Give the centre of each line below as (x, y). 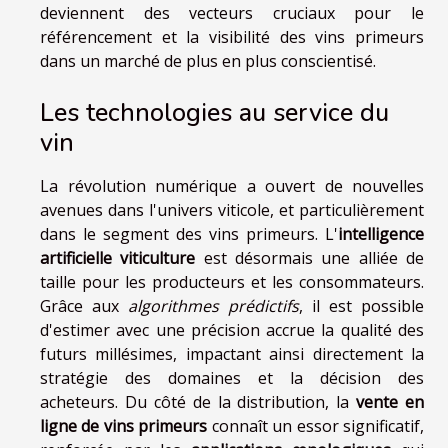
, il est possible (361, 305)
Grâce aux (84, 305)
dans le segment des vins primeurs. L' (189, 233)
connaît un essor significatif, (316, 425)
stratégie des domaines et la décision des (232, 377)
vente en (390, 401)
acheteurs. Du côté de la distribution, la (198, 401)
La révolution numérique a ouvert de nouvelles (232, 185)
